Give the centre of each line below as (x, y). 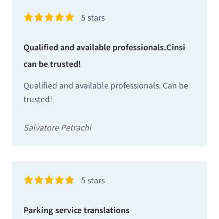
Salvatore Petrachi (57, 127)
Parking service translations (77, 210)
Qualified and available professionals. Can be (106, 85)
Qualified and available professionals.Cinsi (104, 47)
